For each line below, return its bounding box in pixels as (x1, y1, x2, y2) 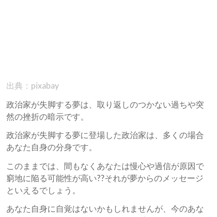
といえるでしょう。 (6, 186, 81, 195)
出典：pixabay (6, 82, 60, 91)
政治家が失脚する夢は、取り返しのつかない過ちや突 (6, 100, 204, 109)
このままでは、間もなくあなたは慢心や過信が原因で (6, 162, 204, 170)
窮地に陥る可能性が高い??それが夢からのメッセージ (6, 174, 204, 183)
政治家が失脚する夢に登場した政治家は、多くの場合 (6, 131, 204, 140)
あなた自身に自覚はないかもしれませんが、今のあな (6, 205, 204, 213)
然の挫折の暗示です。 (6, 112, 89, 121)
